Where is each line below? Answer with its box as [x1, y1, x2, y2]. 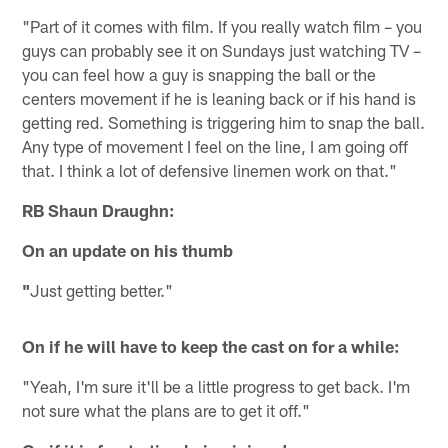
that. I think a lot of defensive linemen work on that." [22, 160, 398, 181]
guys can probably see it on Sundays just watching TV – [22, 40, 422, 61]
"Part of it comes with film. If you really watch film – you [22, 16, 423, 37]
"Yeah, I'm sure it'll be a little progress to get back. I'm [22, 376, 411, 397]
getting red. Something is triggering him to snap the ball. [22, 112, 426, 133]
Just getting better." [30, 280, 174, 301]
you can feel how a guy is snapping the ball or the [22, 64, 377, 85]
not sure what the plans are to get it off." [22, 400, 311, 421]
